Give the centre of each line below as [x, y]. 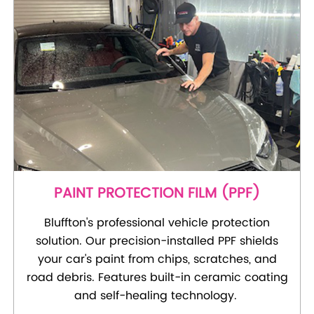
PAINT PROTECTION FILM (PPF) [157, 194]
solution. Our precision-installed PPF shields [157, 241]
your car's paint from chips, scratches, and [157, 260]
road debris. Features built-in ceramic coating [157, 278]
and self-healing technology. [157, 296]
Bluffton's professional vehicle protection [157, 223]
